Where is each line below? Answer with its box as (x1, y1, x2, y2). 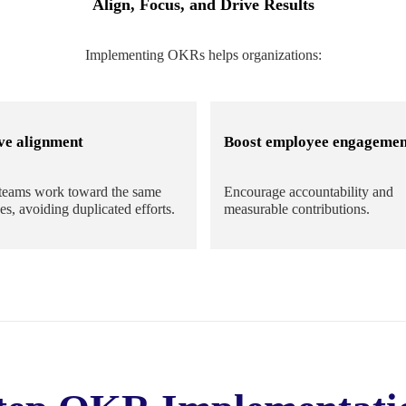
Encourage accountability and (223, 184, 393, 200)
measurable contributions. (223, 201, 370, 217)
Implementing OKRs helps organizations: (84, 46, 322, 63)
